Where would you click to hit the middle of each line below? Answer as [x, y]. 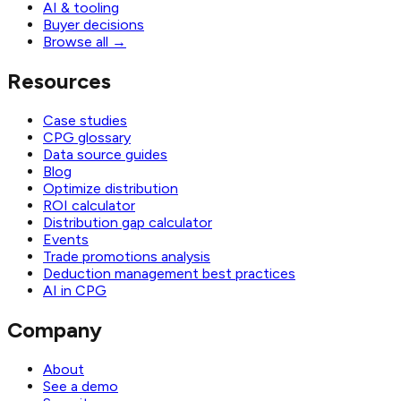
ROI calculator [89, 205]
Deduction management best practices [169, 273]
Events [66, 239]
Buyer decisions [94, 25]
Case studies [85, 120]
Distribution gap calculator [128, 222]
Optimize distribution [111, 188]
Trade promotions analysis [127, 256]
